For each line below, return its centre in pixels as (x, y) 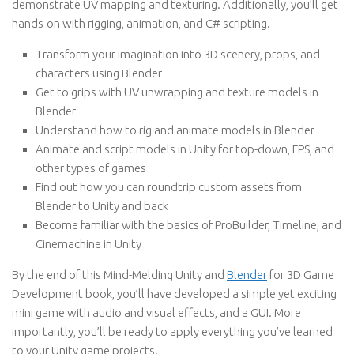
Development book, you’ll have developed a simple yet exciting (174, 294)
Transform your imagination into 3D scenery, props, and (178, 54)
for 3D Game (301, 275)
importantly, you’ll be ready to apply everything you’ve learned (172, 331)
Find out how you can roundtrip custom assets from (169, 187)
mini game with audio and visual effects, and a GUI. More (156, 313)
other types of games (91, 168)
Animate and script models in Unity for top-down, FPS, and (185, 149)
